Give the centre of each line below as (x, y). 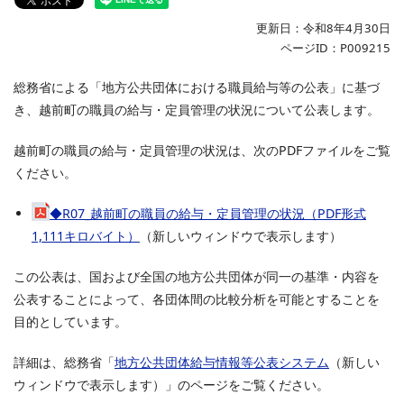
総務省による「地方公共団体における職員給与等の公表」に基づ (197, 87)
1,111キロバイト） (85, 236)
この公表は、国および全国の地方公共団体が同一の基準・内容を (197, 276)
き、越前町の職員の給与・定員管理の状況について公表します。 (197, 110)
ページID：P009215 (335, 48)
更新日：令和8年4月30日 (323, 28)
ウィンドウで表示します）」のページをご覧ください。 (171, 385)
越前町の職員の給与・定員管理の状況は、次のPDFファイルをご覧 (202, 150)
